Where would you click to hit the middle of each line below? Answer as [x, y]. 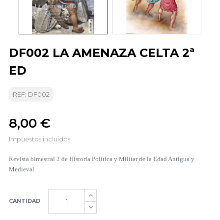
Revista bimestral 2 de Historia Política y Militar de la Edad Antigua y [102, 159]
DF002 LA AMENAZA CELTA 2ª [102, 53]
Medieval [22, 169]
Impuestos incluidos [40, 139]
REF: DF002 [31, 94]
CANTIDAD [25, 201]
